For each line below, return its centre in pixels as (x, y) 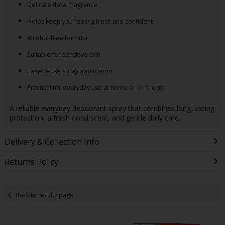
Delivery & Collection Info (52, 142)
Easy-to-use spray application (69, 71)
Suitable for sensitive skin (64, 55)
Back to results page (45, 195)
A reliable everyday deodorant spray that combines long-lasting (112, 108)
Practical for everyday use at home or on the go (96, 87)
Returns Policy (31, 162)
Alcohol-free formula (57, 38)
